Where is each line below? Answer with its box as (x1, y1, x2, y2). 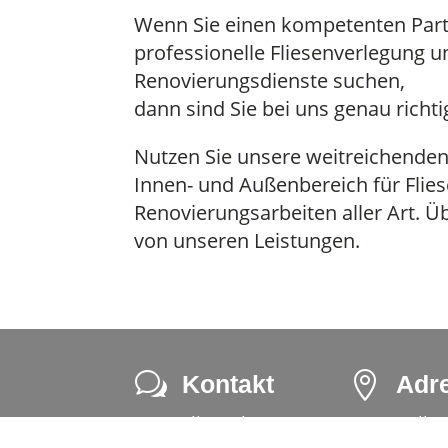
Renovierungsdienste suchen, (134, 66, 406, 94)
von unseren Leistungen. (134, 226, 361, 254)
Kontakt (182, 370, 275, 399)
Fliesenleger (182, 411, 284, 436)
